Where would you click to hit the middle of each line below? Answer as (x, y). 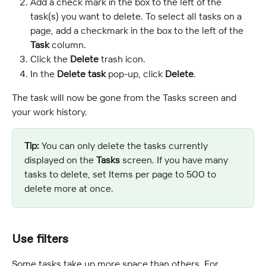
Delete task (81, 73)
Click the (50, 59)
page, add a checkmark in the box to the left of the (138, 31)
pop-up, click (135, 73)
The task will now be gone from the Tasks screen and (125, 98)
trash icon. (122, 59)
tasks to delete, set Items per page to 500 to (121, 174)
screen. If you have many (175, 160)
